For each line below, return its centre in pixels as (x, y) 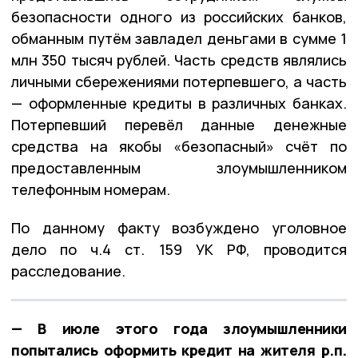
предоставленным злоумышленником (179, 167)
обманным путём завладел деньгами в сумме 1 (179, 38)
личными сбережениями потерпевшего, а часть (179, 81)
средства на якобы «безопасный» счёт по (179, 146)
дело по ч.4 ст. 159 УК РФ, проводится (179, 249)
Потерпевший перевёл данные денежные (179, 124)
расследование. (68, 270)
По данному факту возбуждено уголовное (179, 227)
